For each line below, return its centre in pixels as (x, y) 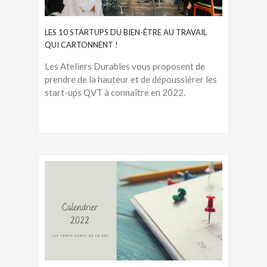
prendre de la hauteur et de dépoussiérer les (131, 79)
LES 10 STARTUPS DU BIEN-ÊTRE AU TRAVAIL (126, 32)
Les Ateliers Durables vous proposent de (125, 66)
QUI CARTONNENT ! (81, 44)
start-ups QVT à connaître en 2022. (115, 92)
